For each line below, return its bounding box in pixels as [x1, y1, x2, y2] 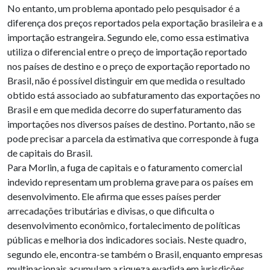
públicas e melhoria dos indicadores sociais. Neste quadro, [7, 233, 246, 245]
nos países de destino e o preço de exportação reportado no [7, 60, 250, 72]
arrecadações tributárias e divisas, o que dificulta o [7, 204, 215, 216]
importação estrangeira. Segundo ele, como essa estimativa [7, 31, 249, 43]
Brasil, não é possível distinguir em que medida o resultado [7, 74, 245, 86]
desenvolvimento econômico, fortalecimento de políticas [7, 219, 240, 231]
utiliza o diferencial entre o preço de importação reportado [7, 45, 247, 57]
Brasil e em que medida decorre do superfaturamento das [7, 103, 242, 115]
